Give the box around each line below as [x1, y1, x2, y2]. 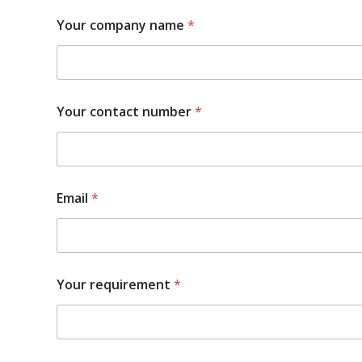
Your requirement [57, 275, 174, 293]
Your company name [57, 15, 187, 34]
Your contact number [57, 102, 195, 120]
